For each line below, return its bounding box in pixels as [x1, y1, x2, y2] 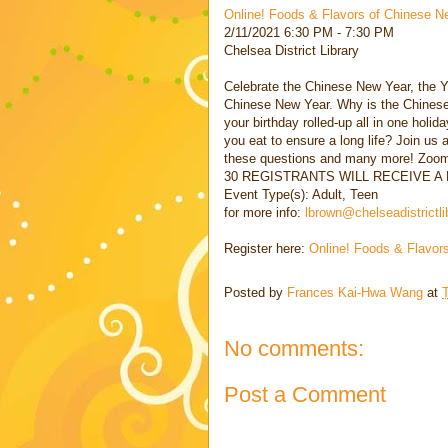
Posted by [224, 285, 287, 301]
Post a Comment [224, 381, 386, 407]
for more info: [224, 205, 305, 221]
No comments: [224, 336, 364, 362]
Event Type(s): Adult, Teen [224, 187, 378, 203]
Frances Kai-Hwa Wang [287, 285, 423, 301]
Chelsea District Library [224, 43, 359, 59]
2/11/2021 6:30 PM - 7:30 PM [224, 25, 394, 41]
